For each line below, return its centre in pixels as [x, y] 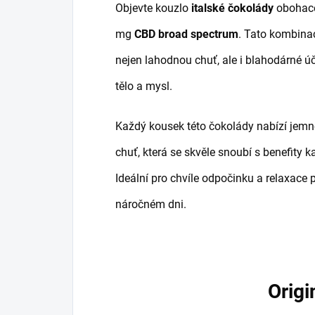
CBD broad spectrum [186, 34]
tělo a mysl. [144, 86]
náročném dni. [151, 204]
